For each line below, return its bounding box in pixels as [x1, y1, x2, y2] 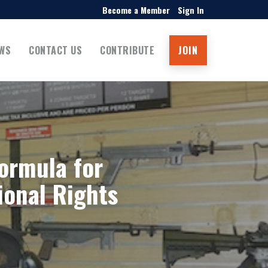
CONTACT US [29, 42, 82, 57]
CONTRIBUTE [100, 42, 154, 57]
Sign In [178, 4, 204, 17]
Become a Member [102, 4, 170, 17]
